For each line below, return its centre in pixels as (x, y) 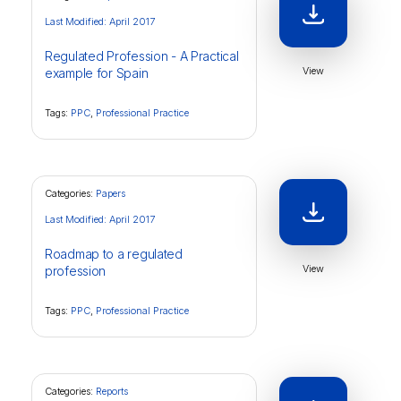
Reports (112, 391)
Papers (111, 193)
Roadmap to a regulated (114, 254)
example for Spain (97, 73)
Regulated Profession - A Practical (142, 56)
